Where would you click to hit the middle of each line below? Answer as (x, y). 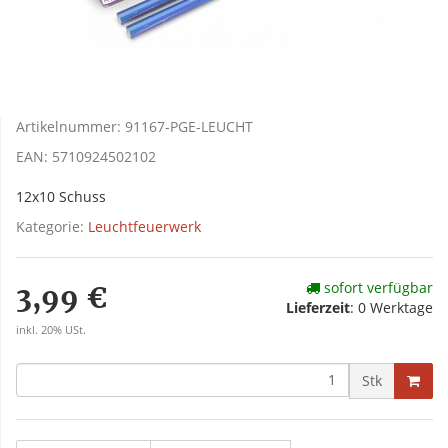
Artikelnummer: (70, 126)
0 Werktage (395, 307)
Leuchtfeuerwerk (144, 226)
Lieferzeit (318, 307)
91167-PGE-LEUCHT (189, 126)
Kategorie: (52, 226)
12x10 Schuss (61, 196)
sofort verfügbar (376, 287)
